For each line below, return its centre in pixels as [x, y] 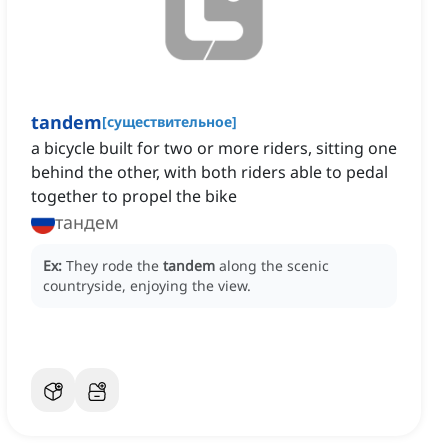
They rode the [114, 266]
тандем [87, 222]
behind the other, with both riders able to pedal [209, 172]
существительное [169, 122]
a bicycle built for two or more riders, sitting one [214, 148]
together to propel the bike [134, 196]
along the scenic [274, 266]
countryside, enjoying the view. [147, 286]
